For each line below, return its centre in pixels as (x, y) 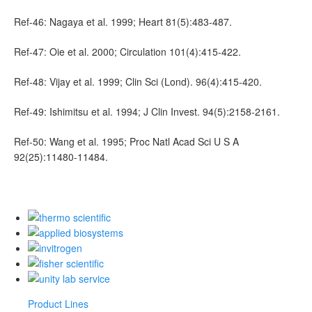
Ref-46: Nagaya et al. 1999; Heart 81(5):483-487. (123, 21)
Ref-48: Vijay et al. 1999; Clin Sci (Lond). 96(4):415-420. (138, 81)
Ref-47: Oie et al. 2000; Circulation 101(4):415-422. (127, 51)
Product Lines (58, 304)
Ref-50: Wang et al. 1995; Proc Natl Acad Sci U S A (126, 141)
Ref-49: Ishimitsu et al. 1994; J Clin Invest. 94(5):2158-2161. (147, 111)
